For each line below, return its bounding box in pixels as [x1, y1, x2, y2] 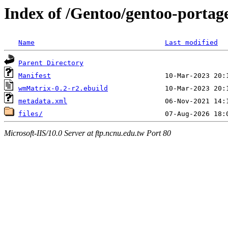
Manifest [18, 72, 51, 80]
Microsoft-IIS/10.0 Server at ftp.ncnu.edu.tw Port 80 [4, 128, 171, 137]
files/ [18, 110, 43, 118]
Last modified [165, 39, 218, 47]
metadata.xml [18, 97, 67, 105]
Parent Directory [18, 59, 83, 67]
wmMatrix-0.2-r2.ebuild [18, 84, 108, 93]
